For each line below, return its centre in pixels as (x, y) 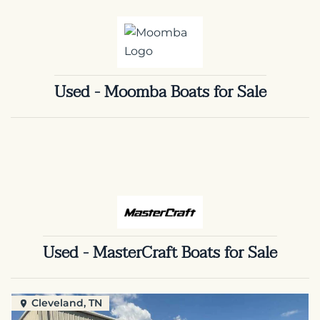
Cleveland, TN (67, 302)
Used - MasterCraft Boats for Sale (160, 252)
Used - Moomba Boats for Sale (160, 92)
